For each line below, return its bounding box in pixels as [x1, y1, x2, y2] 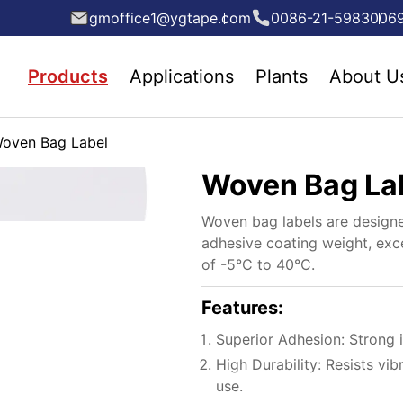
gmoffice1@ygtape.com [89, 9, 252, 27]
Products [28, 66, 108, 87]
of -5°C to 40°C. [201, 255, 315, 273]
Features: [201, 297, 283, 318]
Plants [255, 66, 308, 87]
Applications [130, 66, 234, 87]
